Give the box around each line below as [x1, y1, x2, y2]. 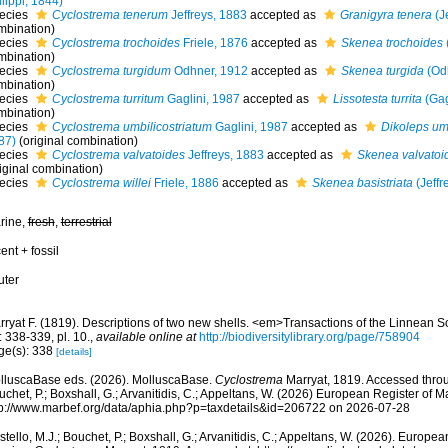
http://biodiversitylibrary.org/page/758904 [198, 330, 420, 344]
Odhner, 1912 [170, 64, 248, 78]
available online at [95, 330, 196, 344]
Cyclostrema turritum [51, 92, 164, 106]
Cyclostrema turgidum [51, 64, 171, 78]
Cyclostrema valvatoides [51, 148, 185, 162]
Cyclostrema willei [51, 176, 151, 190]
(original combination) [18, 134, 138, 148]
